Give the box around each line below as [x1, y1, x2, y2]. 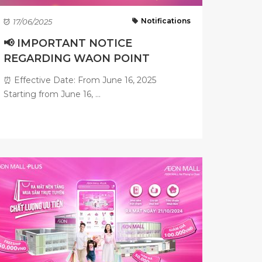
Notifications [140, 16, 191, 25]
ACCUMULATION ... [4, 67, 108, 80]
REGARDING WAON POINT [4, 52, 150, 65]
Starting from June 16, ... [4, 89, 101, 99]
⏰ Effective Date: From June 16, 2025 [4, 75, 156, 85]
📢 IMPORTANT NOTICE [4, 37, 132, 50]
